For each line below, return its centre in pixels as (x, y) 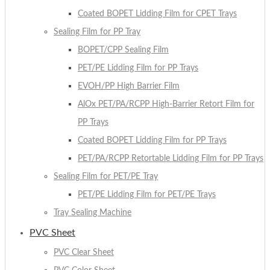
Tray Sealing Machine (93, 213)
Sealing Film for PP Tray (97, 32)
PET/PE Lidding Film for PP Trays (138, 68)
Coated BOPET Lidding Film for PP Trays (152, 141)
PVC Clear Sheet (84, 253)
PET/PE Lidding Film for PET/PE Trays (147, 195)
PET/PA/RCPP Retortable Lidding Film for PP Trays (171, 159)
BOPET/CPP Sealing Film (123, 50)
